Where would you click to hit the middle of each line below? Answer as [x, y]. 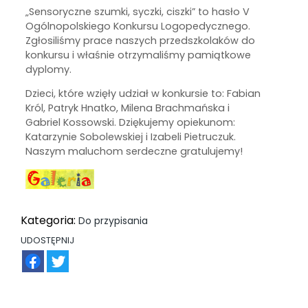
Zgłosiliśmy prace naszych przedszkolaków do [141, 40]
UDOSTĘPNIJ [47, 240]
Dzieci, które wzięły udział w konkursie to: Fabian [143, 94]
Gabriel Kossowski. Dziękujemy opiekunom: [131, 123]
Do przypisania [113, 221]
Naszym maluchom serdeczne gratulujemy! [134, 152]
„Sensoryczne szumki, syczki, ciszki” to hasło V [138, 11]
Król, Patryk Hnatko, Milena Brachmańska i [128, 108]
